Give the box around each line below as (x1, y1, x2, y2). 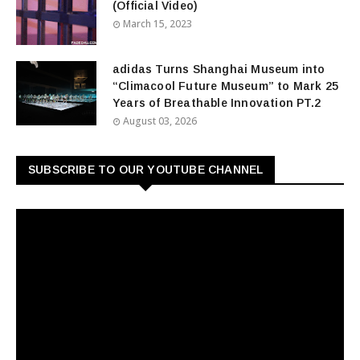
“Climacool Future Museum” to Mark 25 (112, 80, 339, 92)
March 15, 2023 (123, 17, 192, 31)
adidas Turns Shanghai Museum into (112, 63, 325, 76)
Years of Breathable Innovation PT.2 (112, 96, 321, 109)
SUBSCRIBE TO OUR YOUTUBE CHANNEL (28, 163, 264, 176)
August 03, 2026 (123, 114, 197, 128)
